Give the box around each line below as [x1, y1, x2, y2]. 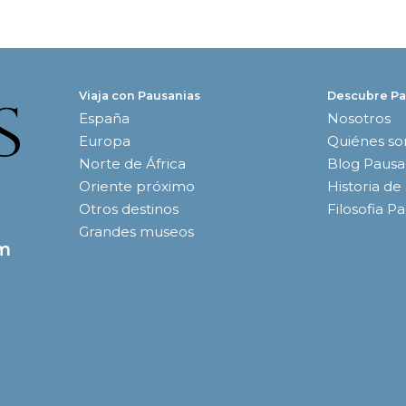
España [78, 110, 130, 128]
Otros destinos [78, 200, 179, 218]
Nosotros [327, 110, 391, 128]
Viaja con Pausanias [78, 89, 200, 103]
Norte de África [78, 155, 186, 173]
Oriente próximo [78, 178, 195, 196]
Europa [78, 132, 130, 150]
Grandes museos [78, 223, 194, 241]
